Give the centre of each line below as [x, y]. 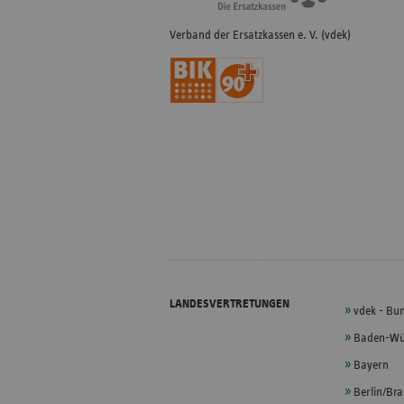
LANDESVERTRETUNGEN [230, 304]
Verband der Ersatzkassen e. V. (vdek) [260, 36]
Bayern [371, 366]
